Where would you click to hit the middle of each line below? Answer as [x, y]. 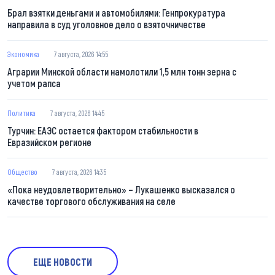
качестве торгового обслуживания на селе [91, 201]
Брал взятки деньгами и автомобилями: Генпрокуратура [116, 13]
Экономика [23, 54]
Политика [21, 113]
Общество [22, 172]
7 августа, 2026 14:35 [79, 172]
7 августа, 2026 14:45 [77, 113]
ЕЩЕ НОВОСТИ [63, 262]
